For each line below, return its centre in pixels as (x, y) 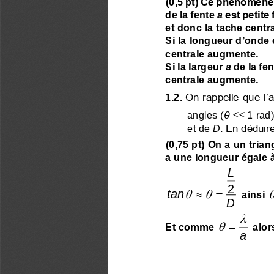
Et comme (191, 226)
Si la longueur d (204, 40)
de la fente (191, 14)
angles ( (206, 114)
